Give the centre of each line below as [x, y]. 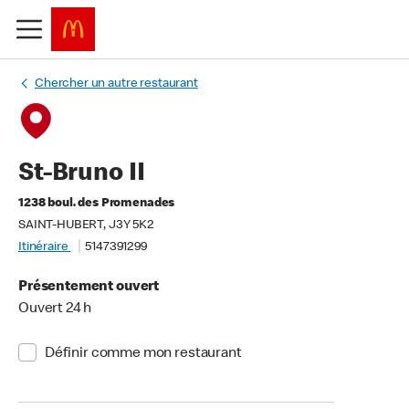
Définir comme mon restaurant [143, 354]
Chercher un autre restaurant [116, 84]
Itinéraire [45, 247]
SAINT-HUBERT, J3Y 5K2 [86, 225]
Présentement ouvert [89, 288]
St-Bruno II [82, 174]
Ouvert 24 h [55, 309]
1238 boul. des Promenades [97, 204]
